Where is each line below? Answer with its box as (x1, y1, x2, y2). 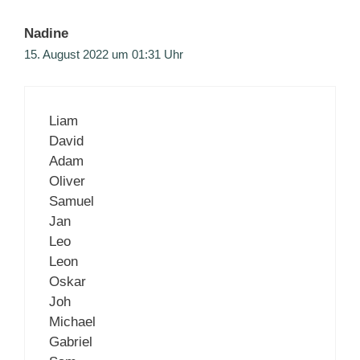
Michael (49, 313, 96, 329)
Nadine (24, 26, 68, 42)
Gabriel (49, 333, 92, 350)
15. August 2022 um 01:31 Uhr (24, 47, 183, 62)
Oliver (49, 173, 85, 189)
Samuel (49, 193, 94, 209)
